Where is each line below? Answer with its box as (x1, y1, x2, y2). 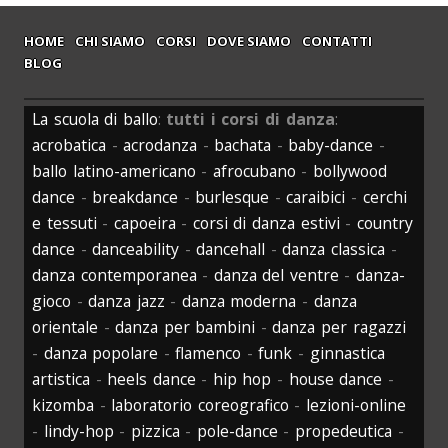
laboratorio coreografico (111, 394, 289, 417)
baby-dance (288, 134, 374, 157)
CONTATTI (302, 32, 372, 51)
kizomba (32, 394, 94, 417)
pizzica (130, 420, 180, 443)
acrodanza (123, 134, 198, 157)
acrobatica (32, 134, 106, 157)
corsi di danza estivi (192, 212, 340, 235)
